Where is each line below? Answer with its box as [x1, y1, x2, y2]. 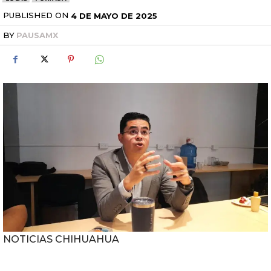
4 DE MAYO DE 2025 [71, 10, 157, 21]
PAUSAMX [16, 30, 58, 41]
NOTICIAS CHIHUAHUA [3, 233, 119, 246]
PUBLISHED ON [3, 10, 68, 20]
